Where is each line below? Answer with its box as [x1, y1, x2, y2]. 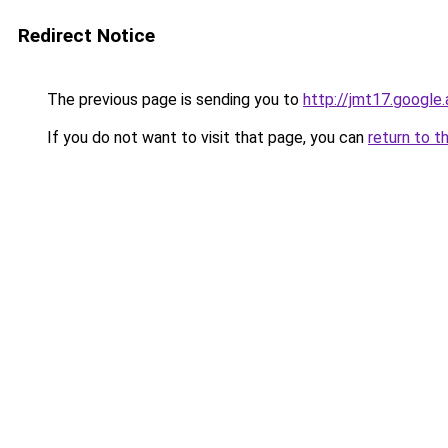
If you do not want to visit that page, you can [43, 128, 368, 147]
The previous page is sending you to [43, 90, 303, 109]
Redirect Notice [18, 24, 155, 47]
